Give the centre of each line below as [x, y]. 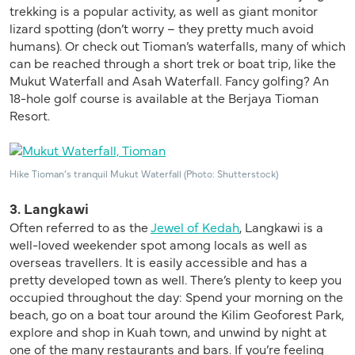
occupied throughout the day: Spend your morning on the [176, 296]
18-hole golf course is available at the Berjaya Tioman [164, 97]
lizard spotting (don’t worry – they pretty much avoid [162, 27]
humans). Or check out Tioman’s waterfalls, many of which [177, 45]
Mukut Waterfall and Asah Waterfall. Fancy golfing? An [169, 80]
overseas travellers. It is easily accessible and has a [158, 261]
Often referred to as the [80, 226]
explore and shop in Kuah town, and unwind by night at [168, 331]
